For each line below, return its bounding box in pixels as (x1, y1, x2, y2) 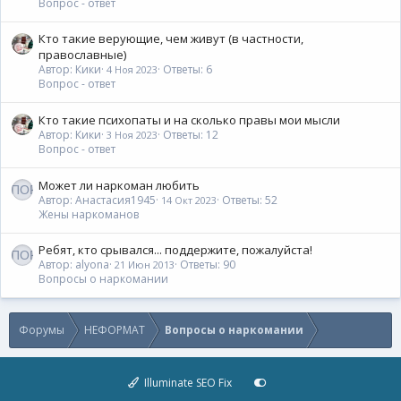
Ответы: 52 (222, 192, 277, 208)
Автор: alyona (38, 257, 109, 273)
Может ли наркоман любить (38, 176, 200, 193)
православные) (38, 47, 126, 64)
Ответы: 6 (163, 62, 212, 78)
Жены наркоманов (38, 206, 139, 222)
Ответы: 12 (163, 127, 218, 143)
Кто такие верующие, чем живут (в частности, (38, 30, 303, 47)
